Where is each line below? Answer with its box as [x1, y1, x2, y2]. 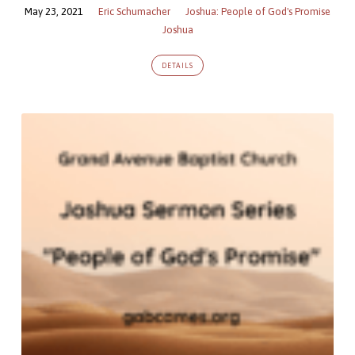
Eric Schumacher [98, 5, 170, 17]
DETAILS [162, 61, 193, 70]
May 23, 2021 [25, 5, 83, 17]
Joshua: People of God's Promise [185, 5, 330, 17]
